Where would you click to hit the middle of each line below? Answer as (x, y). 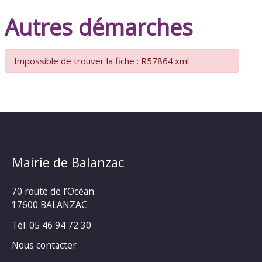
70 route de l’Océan (53, 191)
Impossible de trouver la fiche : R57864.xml (102, 61)
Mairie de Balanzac (68, 163)
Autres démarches (99, 27)
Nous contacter (44, 245)
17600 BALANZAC (49, 204)
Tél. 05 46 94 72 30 (51, 225)
